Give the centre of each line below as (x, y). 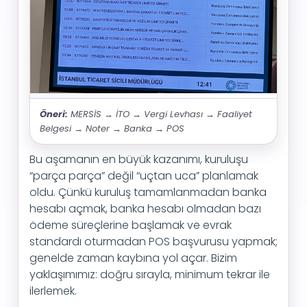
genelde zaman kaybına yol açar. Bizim (133, 258)
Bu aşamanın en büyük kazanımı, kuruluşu (139, 159)
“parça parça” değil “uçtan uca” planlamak (144, 176)
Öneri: (54, 114)
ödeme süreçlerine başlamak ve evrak (131, 225)
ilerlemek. (53, 291)
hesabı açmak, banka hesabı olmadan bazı (145, 209)
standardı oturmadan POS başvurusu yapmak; (153, 242)
